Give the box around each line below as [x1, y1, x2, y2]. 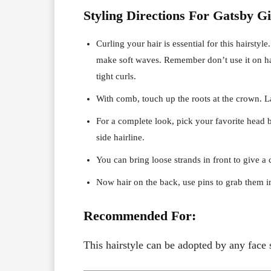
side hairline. [96, 132, 145, 142]
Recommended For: [83, 207, 196, 223]
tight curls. [96, 71, 136, 81]
